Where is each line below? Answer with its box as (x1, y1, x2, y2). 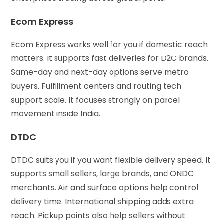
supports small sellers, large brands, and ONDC (11, 167, 194, 179)
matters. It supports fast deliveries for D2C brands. (11, 52, 209, 64)
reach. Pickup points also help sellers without (11, 209, 186, 221)
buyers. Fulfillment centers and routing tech (11, 80, 182, 92)
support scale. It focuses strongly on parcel (11, 94, 180, 106)
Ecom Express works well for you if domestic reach (11, 38, 208, 50)
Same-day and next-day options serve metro (11, 66, 189, 78)
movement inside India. (11, 108, 103, 119)
